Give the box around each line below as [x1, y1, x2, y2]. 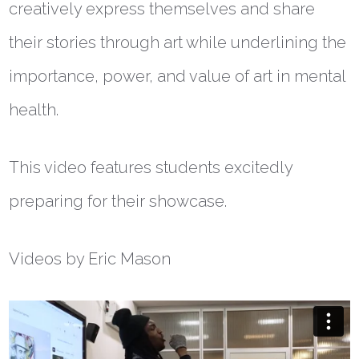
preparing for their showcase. [9, 192, 228, 212]
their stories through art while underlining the [9, 33, 347, 53]
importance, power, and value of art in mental [9, 67, 346, 87]
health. [9, 100, 59, 120]
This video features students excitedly [9, 158, 293, 178]
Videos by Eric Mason [9, 249, 171, 269]
